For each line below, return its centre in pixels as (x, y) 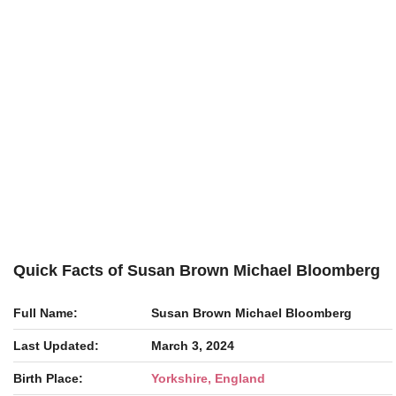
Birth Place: (48, 378)
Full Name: (46, 313)
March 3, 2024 (193, 346)
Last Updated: (56, 346)
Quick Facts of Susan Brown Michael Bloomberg (197, 270)
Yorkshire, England (208, 378)
